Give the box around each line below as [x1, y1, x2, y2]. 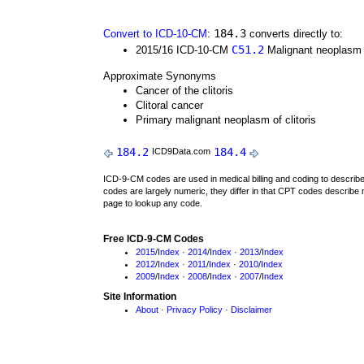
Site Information [103, 291, 176, 302]
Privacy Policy [167, 305, 223, 314]
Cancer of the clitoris [136, 84, 233, 97]
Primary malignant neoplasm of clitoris [136, 114, 316, 126]
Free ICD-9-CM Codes [103, 233, 204, 245]
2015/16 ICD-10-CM [136, 44, 232, 56]
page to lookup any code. [103, 198, 202, 208]
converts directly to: [246, 28, 343, 40]
